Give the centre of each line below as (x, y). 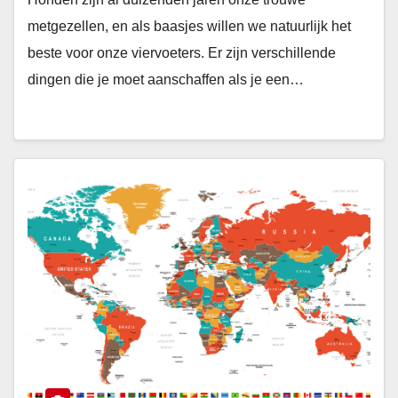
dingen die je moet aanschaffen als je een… (166, 80)
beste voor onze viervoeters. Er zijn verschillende (182, 53)
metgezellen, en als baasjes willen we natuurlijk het (189, 26)
